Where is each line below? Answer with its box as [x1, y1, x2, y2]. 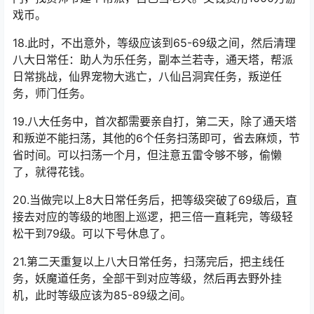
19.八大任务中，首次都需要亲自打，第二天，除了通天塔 [13, 184, 296, 199]
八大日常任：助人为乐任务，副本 [13, 123, 181, 137]
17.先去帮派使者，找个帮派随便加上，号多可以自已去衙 [13, 44, 294, 59]
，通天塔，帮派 [214, 123, 293, 137]
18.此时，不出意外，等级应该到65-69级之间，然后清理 [13, 106, 296, 121]
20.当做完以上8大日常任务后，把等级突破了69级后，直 [13, 263, 297, 278]
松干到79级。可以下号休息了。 [13, 296, 172, 311]
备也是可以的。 [13, 16, 91, 31]
